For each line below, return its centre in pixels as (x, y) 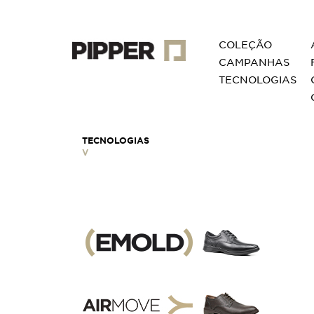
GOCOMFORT (118, 283)
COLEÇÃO (245, 45)
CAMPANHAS (254, 62)
